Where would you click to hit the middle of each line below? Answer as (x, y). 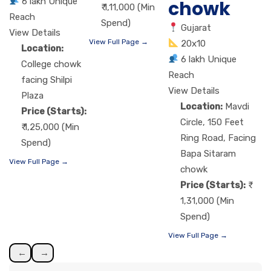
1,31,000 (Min (207, 201)
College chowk (51, 64)
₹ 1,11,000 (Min (128, 7)
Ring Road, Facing (218, 138)
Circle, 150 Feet (212, 122)
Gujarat (196, 28)
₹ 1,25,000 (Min (50, 127)
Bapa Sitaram (208, 153)
